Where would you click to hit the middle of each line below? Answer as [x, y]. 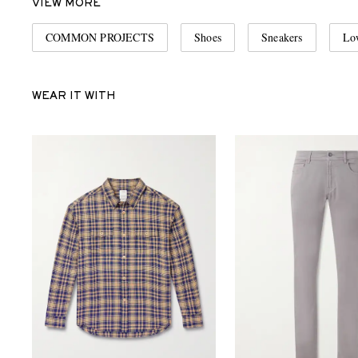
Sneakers [282, 38]
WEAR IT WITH [74, 97]
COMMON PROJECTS [100, 38]
